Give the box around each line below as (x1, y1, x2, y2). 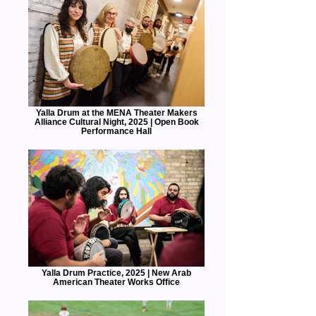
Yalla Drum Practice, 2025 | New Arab (42, 268, 191, 277)
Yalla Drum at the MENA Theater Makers (35, 108, 197, 117)
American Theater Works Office (53, 277, 180, 286)
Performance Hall (81, 126, 152, 135)
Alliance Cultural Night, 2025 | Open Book (34, 117, 199, 126)
